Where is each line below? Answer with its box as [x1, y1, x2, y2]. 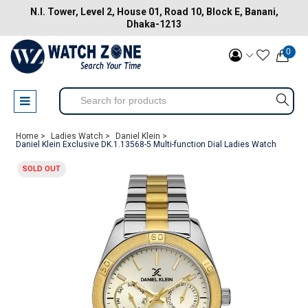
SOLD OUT [23, 164, 60, 173]
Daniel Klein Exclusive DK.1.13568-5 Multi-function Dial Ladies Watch [16, 140, 276, 149]
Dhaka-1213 [126, 19, 181, 30]
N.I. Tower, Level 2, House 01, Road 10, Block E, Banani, [30, 6, 278, 17]
